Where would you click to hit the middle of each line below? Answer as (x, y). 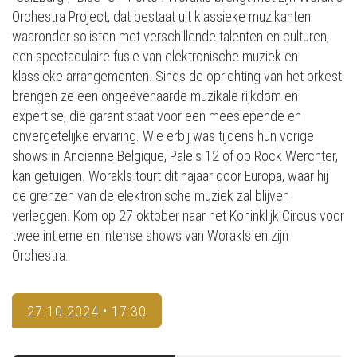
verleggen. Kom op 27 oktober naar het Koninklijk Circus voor (178, 215)
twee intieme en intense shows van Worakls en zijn (150, 235)
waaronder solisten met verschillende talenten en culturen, (171, 36)
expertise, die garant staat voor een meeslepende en (157, 116)
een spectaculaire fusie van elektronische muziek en (155, 56)
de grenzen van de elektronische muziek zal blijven (151, 195)
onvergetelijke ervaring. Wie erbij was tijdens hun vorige (163, 135)
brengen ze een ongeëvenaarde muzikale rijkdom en (155, 96)
